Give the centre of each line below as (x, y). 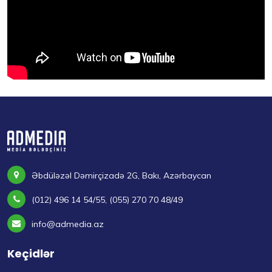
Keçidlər (31, 253)
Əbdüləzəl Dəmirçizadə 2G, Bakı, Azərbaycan (121, 175)
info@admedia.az (68, 224)
